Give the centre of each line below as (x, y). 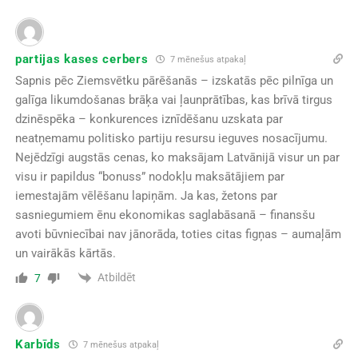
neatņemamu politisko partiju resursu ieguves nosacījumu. (171, 139)
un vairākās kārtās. (65, 254)
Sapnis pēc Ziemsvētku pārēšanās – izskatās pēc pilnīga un (174, 81)
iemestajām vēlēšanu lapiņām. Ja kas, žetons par (146, 196)
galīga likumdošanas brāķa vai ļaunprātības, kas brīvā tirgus (173, 100)
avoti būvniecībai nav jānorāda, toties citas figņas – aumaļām (178, 235)
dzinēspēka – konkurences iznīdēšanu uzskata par (149, 119)
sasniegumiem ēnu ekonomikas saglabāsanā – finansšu (165, 215)
